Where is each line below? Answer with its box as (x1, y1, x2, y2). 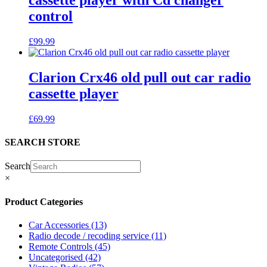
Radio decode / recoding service (29, 230, 151, 241)
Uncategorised (29, 252, 85, 262)
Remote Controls (29, 241, 95, 252)
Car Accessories (29, 219, 91, 230)
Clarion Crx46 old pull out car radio (29, 69, 251, 85)
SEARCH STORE (5, 137, 80, 148)
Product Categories (5, 196, 83, 207)
